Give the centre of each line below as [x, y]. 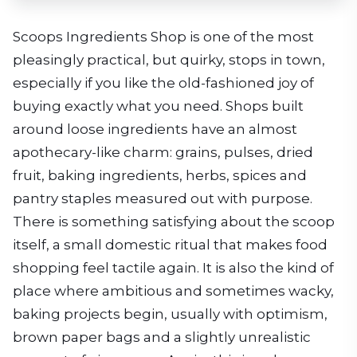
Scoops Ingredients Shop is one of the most [163, 37]
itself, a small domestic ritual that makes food [170, 245]
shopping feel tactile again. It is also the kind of [173, 268]
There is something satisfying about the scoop [174, 222]
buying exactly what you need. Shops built [158, 106]
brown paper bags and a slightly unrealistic [162, 337]
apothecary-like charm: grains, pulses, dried [163, 153]
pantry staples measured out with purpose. [163, 199]
